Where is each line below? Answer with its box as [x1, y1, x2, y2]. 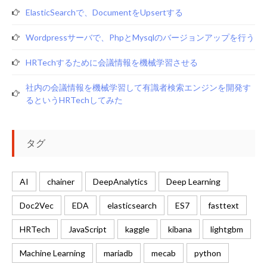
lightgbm [210, 224, 243, 234]
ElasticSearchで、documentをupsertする [26, 7, 183, 17]
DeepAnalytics [93, 176, 148, 187]
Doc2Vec [20, 200, 54, 210]
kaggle [125, 224, 150, 234]
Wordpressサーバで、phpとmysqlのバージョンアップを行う [26, 32, 254, 42]
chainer [47, 176, 74, 187]
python [194, 248, 221, 258]
